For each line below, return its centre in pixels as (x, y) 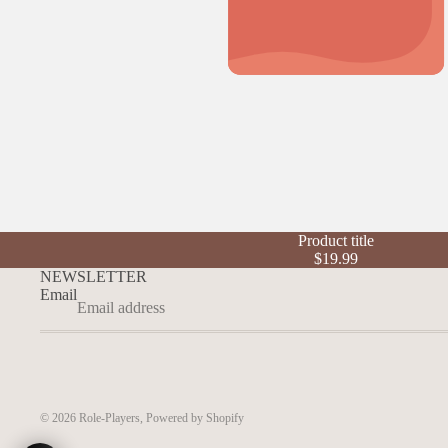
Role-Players (109, 418)
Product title (336, 240)
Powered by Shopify (195, 418)
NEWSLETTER (93, 276)
